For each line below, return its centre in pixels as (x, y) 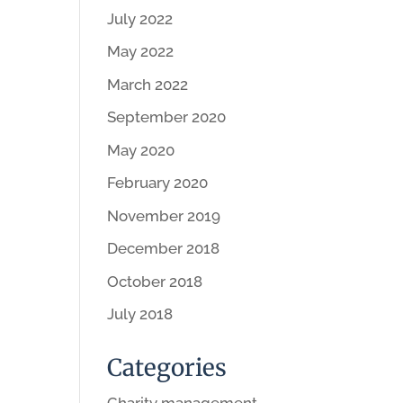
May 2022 (141, 51)
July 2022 (140, 18)
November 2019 (164, 215)
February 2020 (158, 183)
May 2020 (141, 150)
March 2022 (148, 84)
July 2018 (140, 314)
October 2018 (155, 281)
